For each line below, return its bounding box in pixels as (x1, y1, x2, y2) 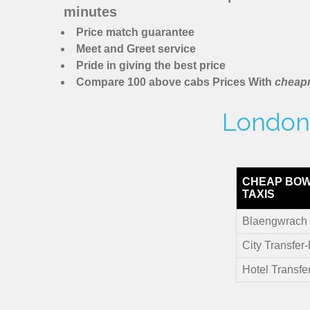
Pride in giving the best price (76, 60, 226, 72)
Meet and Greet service (76, 43, 196, 55)
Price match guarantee (76, 26, 194, 39)
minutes (64, 4, 117, 20)
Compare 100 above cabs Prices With (76, 76, 275, 89)
